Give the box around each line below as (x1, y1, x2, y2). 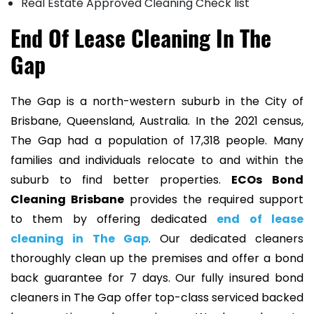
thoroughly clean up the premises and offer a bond (11, 250, 303, 267)
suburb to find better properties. (11, 172, 231, 189)
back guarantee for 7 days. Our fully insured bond (11, 270, 303, 287)
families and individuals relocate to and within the (11, 152, 303, 169)
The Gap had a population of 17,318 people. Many (11, 132, 303, 149)
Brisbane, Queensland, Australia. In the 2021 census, (11, 113, 303, 130)
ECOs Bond (231, 172, 303, 189)
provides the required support (124, 191, 303, 208)
